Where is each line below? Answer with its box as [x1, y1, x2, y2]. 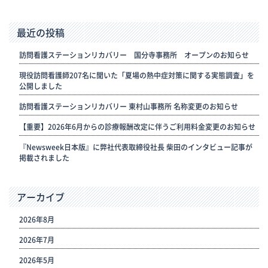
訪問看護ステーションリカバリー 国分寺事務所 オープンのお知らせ [19, 50, 249, 61]
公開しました [19, 81, 62, 92]
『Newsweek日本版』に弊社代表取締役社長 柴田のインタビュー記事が [19, 142, 252, 153]
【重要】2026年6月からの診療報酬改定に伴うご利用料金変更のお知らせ [19, 121, 255, 133]
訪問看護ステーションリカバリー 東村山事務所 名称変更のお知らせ [19, 101, 238, 112]
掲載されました [19, 153, 69, 164]
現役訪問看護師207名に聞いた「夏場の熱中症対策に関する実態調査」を [19, 70, 254, 81]
